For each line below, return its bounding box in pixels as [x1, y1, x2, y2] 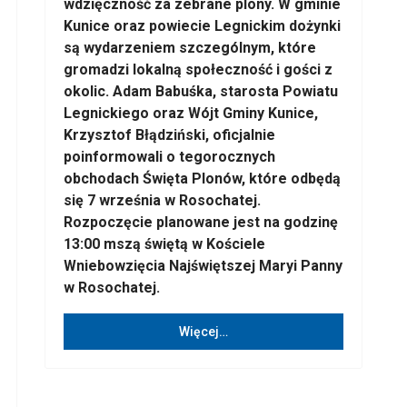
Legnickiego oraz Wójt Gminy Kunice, [64, 104, 318, 122]
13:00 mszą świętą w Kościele [64, 235, 265, 253]
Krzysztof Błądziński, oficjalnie [64, 126, 275, 144]
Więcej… [179, 323, 228, 339]
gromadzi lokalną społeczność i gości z [64, 61, 333, 78]
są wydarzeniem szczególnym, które [64, 39, 316, 56]
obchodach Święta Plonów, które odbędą [64, 170, 341, 187]
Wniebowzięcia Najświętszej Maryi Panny [64, 257, 342, 274]
